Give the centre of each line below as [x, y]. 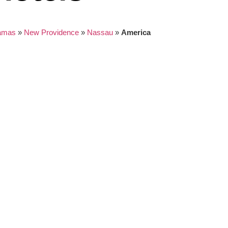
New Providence [51, 33]
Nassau [100, 33]
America [136, 33]
